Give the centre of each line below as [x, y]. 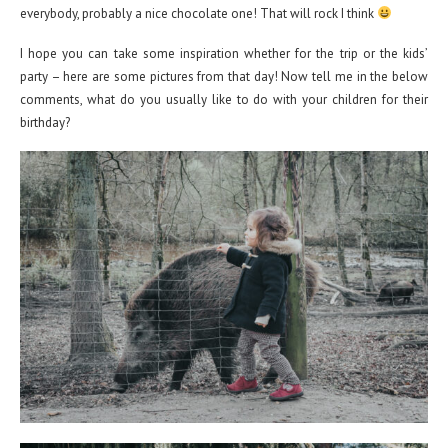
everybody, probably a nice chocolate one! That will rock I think [198, 13]
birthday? [46, 122]
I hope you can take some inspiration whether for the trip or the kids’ [224, 53]
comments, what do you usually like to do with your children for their [224, 99]
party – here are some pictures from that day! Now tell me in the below [224, 76]
